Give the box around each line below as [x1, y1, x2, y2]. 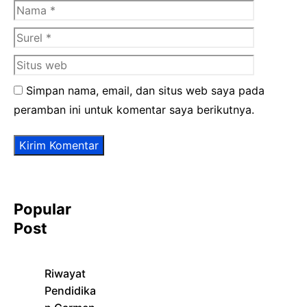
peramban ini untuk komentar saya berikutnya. [14, 103, 254, 117]
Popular [14, 200, 71, 219]
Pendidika [45, 284, 96, 298]
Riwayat [45, 267, 86, 281]
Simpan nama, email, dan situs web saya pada [26, 84, 265, 98]
